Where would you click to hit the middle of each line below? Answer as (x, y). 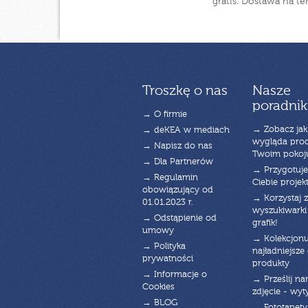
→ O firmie (165, 114)
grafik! (265, 223)
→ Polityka (164, 246)
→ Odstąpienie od (179, 218)
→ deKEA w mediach (186, 130)
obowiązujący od (178, 190)
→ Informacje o (175, 274)
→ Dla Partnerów (178, 162)
